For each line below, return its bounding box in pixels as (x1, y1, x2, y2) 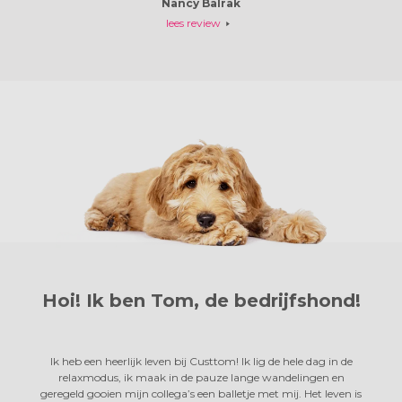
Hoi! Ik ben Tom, (41, 289, 205, 311)
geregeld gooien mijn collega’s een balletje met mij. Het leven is (40, 386, 362, 400)
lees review (165, 15, 221, 30)
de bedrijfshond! (204, 289, 361, 311)
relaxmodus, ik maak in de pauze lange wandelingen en (57, 370, 345, 384)
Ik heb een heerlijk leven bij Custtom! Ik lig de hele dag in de (49, 354, 353, 368)
